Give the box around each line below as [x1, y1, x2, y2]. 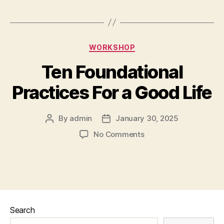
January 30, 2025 [115, 113, 178, 123]
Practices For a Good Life [12, 81, 212, 103]
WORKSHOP [88, 42, 135, 51]
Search [10, 205, 35, 215]
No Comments [93, 129, 144, 139]
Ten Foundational [41, 61, 183, 83]
